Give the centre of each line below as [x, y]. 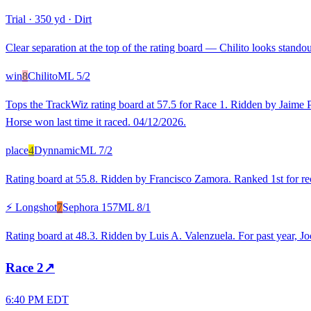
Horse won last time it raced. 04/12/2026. [96, 122]
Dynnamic [57, 151]
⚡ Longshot [31, 208]
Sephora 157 [90, 208]
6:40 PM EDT [37, 299]
